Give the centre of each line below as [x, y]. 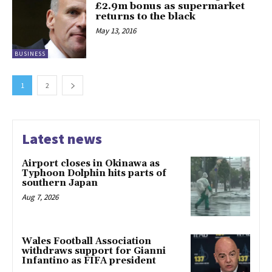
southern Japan [60, 183]
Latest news [62, 139]
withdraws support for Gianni [94, 251]
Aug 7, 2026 [40, 197]
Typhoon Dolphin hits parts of [94, 174]
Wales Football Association [87, 241]
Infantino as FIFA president [89, 260]
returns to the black [146, 16]
